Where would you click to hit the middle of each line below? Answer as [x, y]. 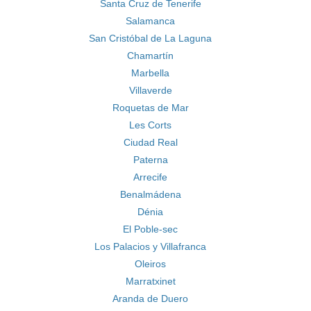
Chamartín [150, 56]
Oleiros [150, 264]
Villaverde [150, 90]
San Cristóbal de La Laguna [150, 38]
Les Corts [150, 125]
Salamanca [150, 21]
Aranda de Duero [150, 299]
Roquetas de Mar [150, 108]
